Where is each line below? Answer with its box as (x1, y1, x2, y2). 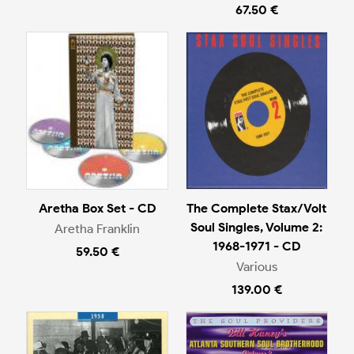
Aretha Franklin (55, 221, 141, 237)
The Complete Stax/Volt (186, 200, 327, 216)
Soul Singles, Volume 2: (190, 219, 323, 235)
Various (235, 259, 277, 275)
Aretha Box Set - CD (38, 200, 156, 216)
